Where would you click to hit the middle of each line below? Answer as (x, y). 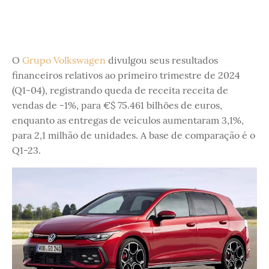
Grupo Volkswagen (64, 60)
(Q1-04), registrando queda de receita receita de (120, 90)
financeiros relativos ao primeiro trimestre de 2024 (126, 75)
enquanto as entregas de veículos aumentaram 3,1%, (128, 120)
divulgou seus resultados (162, 60)
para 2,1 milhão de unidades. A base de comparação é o (134, 135)
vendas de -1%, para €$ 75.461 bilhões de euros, (117, 105)
